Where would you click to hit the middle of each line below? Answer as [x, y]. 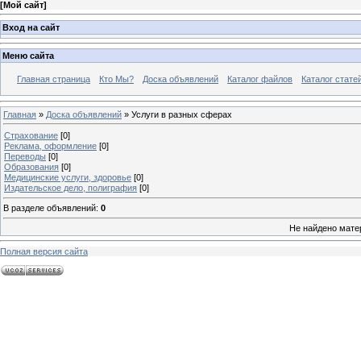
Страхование [31, 135]
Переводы [25, 156]
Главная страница [54, 79]
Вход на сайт [31, 27]
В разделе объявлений [50, 208]
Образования [31, 166]
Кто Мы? [116, 79]
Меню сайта [28, 56]
